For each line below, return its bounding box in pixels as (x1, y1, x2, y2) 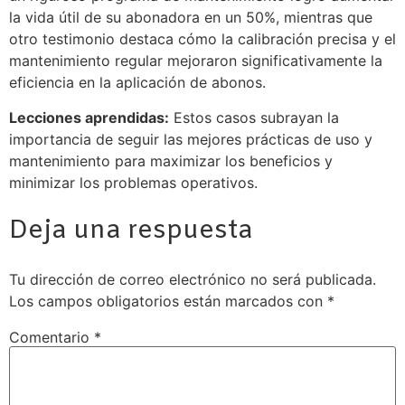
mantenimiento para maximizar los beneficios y (9, 151, 333, 170)
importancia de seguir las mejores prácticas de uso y (9, 129, 372, 148)
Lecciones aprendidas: (9, 108, 169, 127)
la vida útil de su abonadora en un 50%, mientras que (9, 8, 372, 27)
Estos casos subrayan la (169, 108, 339, 127)
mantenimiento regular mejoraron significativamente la (9, 52, 382, 71)
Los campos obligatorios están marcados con (9, 291, 327, 310)
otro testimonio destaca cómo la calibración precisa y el (9, 30, 396, 49)
